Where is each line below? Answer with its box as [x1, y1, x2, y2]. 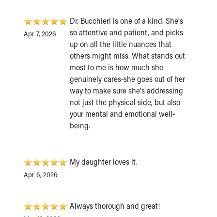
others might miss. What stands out [70, 50, 185, 61]
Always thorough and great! [70, 201, 160, 211]
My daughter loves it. [70, 156, 138, 167]
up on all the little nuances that [70, 39, 171, 49]
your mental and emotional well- [70, 108, 175, 119]
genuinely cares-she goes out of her [70, 74, 185, 84]
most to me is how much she [70, 62, 163, 73]
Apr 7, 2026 [24, 29, 56, 39]
